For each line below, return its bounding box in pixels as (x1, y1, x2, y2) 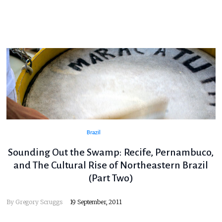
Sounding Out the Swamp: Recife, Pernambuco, (8, 147, 214, 158)
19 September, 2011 (69, 198, 122, 206)
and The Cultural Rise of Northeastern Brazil (13, 160, 209, 171)
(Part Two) (88, 172, 134, 184)
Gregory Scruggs (15, 198, 62, 206)
